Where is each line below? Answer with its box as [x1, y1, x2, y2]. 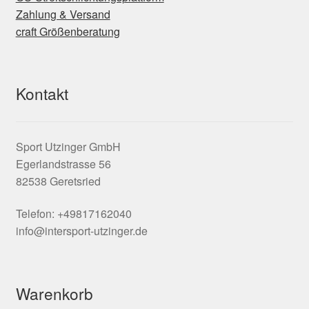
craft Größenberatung [15, 23, 120, 40]
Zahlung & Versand [15, 6, 110, 23]
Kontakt [15, 82, 68, 105]
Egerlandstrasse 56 [15, 155, 111, 172]
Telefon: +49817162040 [15, 206, 132, 222]
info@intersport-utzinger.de [15, 223, 148, 239]
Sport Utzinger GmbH [15, 138, 121, 154]
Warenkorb [15, 281, 93, 304]
